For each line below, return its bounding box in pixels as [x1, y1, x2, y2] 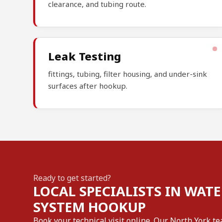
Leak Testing [48, 49, 121, 64]
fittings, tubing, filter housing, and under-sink [48, 69, 208, 79]
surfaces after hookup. [48, 81, 128, 91]
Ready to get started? [33, 172, 111, 184]
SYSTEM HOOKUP [33, 198, 146, 217]
